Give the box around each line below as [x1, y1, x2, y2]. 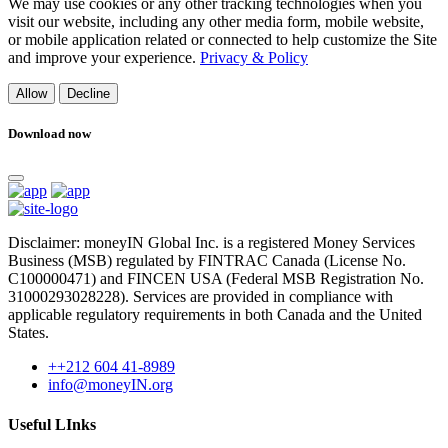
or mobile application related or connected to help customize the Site [8, 31, 437, 48]
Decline [67, 86, 110, 101]
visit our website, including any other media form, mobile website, [8, 13, 424, 30]
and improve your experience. [8, 49, 200, 66]
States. [8, 324, 49, 342]
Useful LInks [8, 415, 96, 433]
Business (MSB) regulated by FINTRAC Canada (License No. [8, 252, 406, 270]
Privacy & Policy [200, 49, 308, 66]
